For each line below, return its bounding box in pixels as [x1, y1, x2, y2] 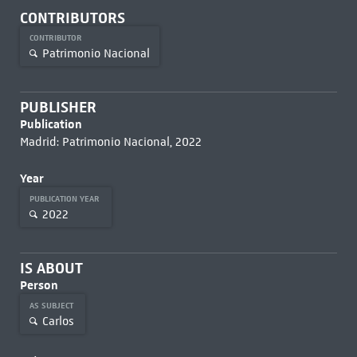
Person [19, 277, 58, 292]
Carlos [41, 313, 74, 328]
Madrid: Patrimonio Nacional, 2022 [19, 135, 202, 149]
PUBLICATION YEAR [29, 194, 102, 204]
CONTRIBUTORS [19, 9, 125, 27]
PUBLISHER [19, 98, 96, 116]
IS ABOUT [19, 259, 83, 277]
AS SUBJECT [29, 300, 76, 311]
